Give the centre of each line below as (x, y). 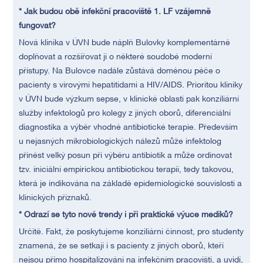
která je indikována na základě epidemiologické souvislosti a (131, 184)
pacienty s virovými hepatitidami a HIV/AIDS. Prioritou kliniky (131, 85)
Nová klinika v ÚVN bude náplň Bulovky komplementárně (125, 43)
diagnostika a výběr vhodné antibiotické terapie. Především (129, 128)
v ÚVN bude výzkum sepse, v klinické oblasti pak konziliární (129, 100)
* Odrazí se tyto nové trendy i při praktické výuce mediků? (126, 215)
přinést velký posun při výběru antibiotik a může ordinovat (126, 156)
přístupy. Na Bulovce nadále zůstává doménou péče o (120, 71)
